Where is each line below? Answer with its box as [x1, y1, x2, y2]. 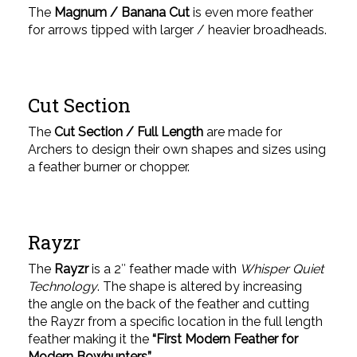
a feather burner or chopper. [28, 159, 190, 175]
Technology [28, 279, 97, 294]
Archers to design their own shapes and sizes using [28, 142, 326, 157]
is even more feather [190, 5, 313, 20]
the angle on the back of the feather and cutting [28, 296, 309, 312]
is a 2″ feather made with [88, 261, 240, 277]
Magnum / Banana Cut [54, 5, 190, 20]
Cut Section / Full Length [51, 124, 203, 139]
